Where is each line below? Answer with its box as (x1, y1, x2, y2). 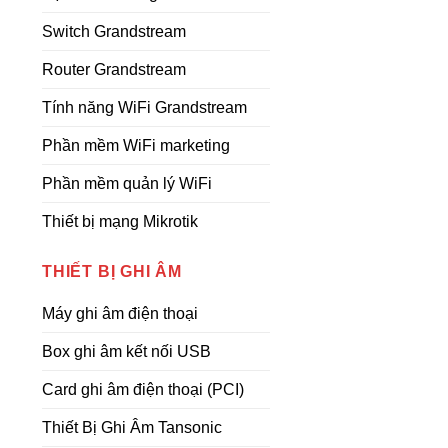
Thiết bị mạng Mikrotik (42, 213, 198, 230)
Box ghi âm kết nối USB (42, 343, 211, 360)
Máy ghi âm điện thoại (42, 305, 198, 322)
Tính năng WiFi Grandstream (42, 99, 247, 116)
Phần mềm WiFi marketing (42, 137, 230, 154)
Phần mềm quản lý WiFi (42, 175, 212, 192)
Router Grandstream (42, 61, 186, 78)
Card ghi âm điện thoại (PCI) (42, 381, 244, 398)
